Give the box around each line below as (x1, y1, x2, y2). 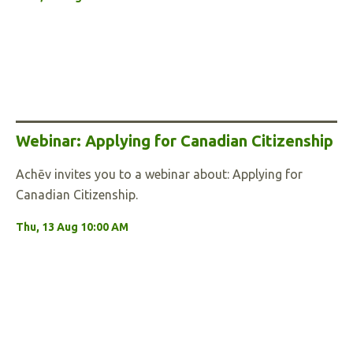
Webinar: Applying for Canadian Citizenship (16, 132, 333, 150)
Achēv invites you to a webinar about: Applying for (16, 167, 303, 181)
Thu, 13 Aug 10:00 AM (16, 221, 128, 233)
